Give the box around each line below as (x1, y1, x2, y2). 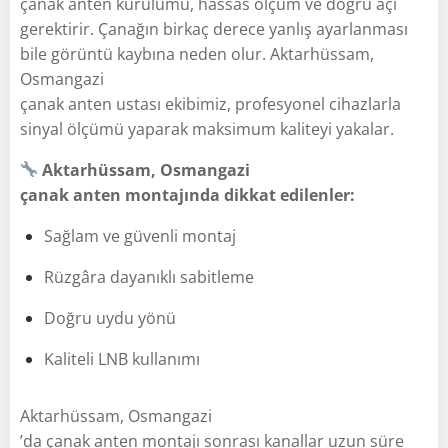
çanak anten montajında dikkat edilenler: (20, 183, 355, 206)
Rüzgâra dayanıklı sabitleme (44, 265, 254, 288)
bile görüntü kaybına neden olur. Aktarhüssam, (20, 42, 374, 65)
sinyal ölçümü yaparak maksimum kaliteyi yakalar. (20, 117, 394, 140)
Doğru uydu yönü (44, 306, 176, 329)
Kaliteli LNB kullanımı (44, 347, 200, 370)
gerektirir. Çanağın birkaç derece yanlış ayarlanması (20, 17, 408, 40)
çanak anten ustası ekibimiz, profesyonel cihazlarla (20, 92, 401, 115)
